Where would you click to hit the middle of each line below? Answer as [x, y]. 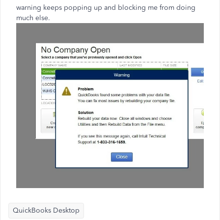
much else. [33, 18]
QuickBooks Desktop [46, 211]
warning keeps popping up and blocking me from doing [106, 8]
